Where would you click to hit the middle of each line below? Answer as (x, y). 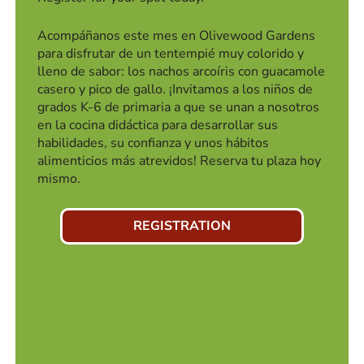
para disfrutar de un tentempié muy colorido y (171, 53)
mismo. (59, 178)
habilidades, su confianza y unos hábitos (154, 143)
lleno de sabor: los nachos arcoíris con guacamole (182, 71)
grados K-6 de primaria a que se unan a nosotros (179, 107)
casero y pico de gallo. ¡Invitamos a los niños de (175, 89)
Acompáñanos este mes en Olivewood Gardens (177, 35)
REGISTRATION (182, 226)
